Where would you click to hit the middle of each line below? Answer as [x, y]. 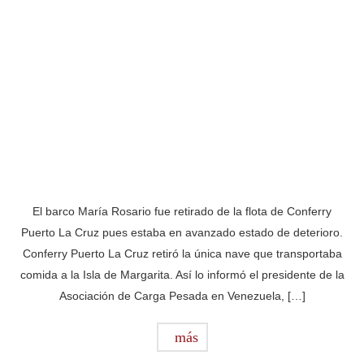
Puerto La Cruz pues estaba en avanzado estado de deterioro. [182, 232]
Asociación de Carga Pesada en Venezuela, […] [182, 295]
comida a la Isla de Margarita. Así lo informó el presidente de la [182, 274]
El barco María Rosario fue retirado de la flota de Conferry [182, 211]
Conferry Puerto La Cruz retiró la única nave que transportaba [182, 253]
